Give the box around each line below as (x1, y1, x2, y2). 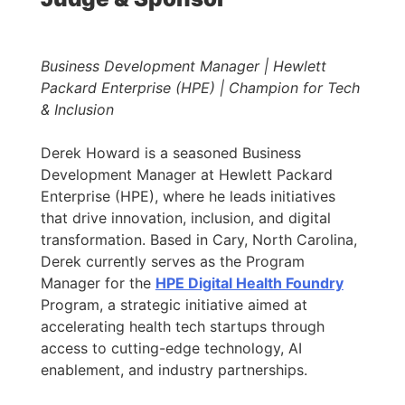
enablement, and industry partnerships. (40, 360, 307, 379)
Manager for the (40, 273, 155, 292)
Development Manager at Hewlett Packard (40, 165, 333, 184)
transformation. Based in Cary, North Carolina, (40, 230, 357, 249)
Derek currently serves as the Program (40, 251, 305, 270)
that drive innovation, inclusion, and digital (40, 208, 331, 227)
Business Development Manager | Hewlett (40, 56, 326, 75)
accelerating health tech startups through (40, 316, 325, 335)
